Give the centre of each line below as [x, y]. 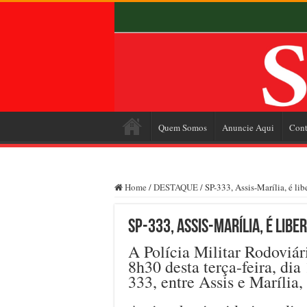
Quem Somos [183, 127]
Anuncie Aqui [248, 127]
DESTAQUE [176, 187]
